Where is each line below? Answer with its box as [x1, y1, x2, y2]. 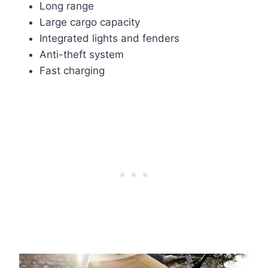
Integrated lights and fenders [39, 32, 179, 45]
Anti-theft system [39, 48, 124, 61]
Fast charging [39, 65, 105, 77]
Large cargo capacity [39, 16, 140, 29]
